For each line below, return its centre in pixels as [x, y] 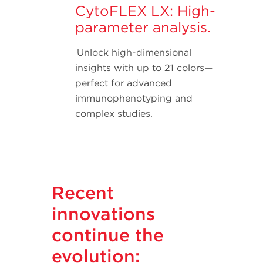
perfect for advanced [124, 83]
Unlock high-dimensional [133, 53]
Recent [83, 193]
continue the [108, 235]
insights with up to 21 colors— [144, 68]
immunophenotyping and [134, 99]
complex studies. [114, 114]
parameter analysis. [143, 28]
